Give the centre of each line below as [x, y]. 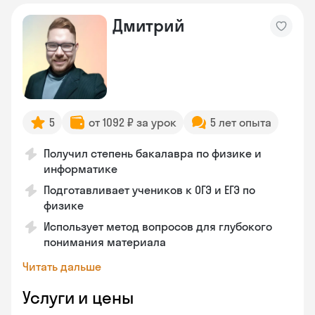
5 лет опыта [241, 122]
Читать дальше [62, 266]
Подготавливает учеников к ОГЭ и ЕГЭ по [149, 190]
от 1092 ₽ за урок [133, 122]
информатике [81, 169]
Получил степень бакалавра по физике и [153, 153]
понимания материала [105, 242]
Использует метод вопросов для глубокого [158, 226]
